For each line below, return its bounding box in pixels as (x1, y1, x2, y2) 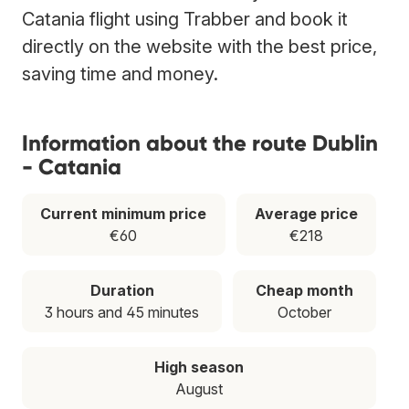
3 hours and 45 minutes (45, 302, 199, 321)
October (278, 302, 331, 321)
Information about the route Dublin (22, 129, 378, 156)
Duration (89, 280, 154, 299)
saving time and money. (22, 62, 218, 85)
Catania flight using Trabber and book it (22, 7, 348, 30)
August (175, 379, 223, 398)
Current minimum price (40, 204, 207, 223)
